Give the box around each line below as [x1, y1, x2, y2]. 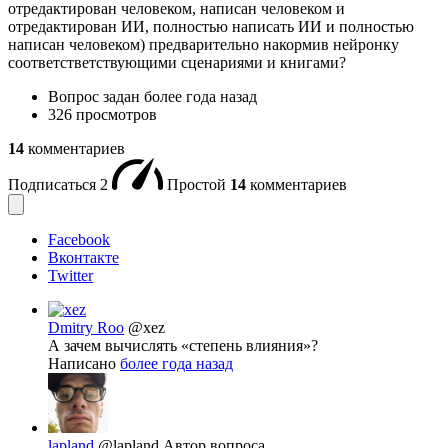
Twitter [48, 266, 93, 284]
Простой [167, 175, 230, 193]
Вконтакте [48, 248, 119, 266]
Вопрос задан [48, 87, 144, 105]
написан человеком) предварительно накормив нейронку [8, 35, 399, 53]
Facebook [48, 230, 110, 248]
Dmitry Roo [48, 318, 124, 336]
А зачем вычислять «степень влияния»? [48, 336, 318, 354]
